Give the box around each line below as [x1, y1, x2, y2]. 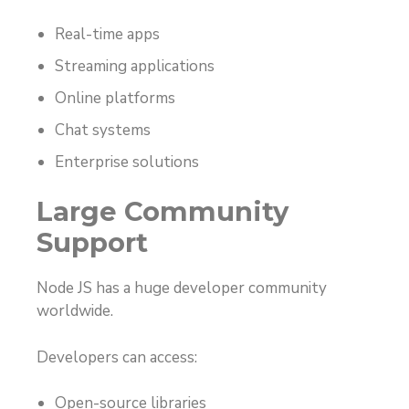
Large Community [37, 195, 288, 228]
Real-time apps [55, 23, 160, 45]
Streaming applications [55, 55, 215, 77]
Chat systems [55, 119, 151, 141]
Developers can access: [37, 346, 197, 368]
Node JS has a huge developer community [37, 278, 327, 299]
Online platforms [55, 87, 175, 109]
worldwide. [37, 300, 113, 322]
